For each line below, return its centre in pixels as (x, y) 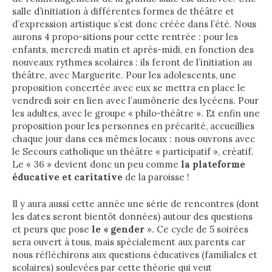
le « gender (118, 229)
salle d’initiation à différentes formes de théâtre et (123, 11)
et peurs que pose (52, 229)
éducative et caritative (69, 177)
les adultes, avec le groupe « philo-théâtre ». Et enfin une (136, 113)
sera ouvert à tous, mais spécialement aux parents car (129, 242)
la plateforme (213, 164)
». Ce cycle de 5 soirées (196, 229)
